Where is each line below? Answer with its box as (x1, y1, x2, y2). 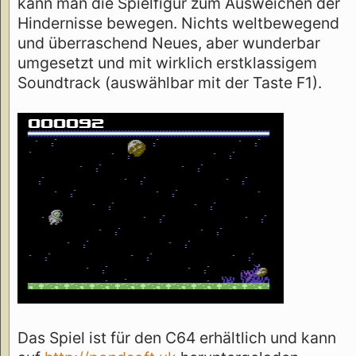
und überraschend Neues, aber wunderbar (17, 33, 320, 53)
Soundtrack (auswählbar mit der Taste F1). (17, 73, 322, 93)
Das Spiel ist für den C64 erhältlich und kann (17, 328, 336, 348)
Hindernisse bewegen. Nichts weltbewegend (17, 14, 339, 33)
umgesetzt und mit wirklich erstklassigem (17, 53, 317, 73)
